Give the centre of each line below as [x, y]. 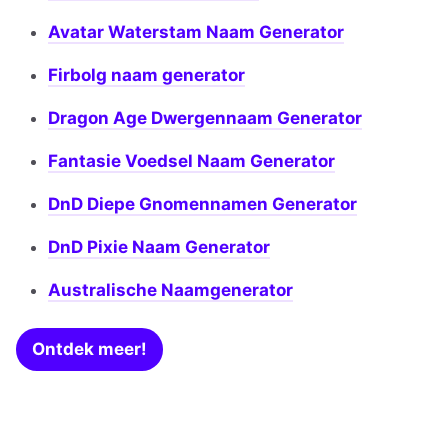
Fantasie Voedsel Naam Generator [191, 161]
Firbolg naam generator [146, 75]
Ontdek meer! [89, 349]
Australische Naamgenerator [170, 290]
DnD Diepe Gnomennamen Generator [202, 204]
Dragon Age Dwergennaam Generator [205, 118]
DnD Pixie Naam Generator [159, 247]
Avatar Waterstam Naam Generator [196, 32]
